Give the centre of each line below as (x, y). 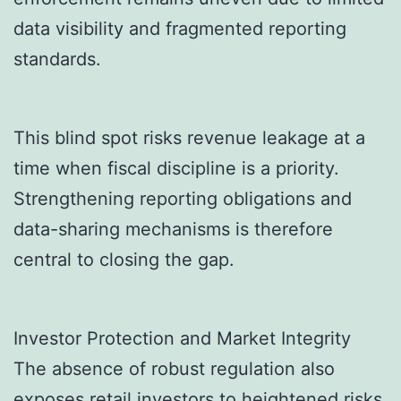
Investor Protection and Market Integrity (182, 338)
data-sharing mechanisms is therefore (173, 230)
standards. (57, 60)
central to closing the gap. (124, 260)
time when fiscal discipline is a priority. (176, 169)
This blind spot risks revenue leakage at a (189, 138)
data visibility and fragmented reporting (180, 29)
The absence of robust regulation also (174, 369)
